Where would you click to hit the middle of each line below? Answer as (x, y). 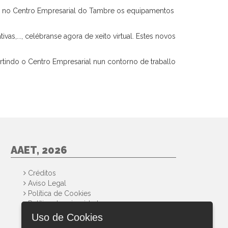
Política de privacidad (62, 204)
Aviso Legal (46, 183)
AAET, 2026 (39, 150)
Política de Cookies (59, 194)
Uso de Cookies (67, 217)
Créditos (41, 173)
